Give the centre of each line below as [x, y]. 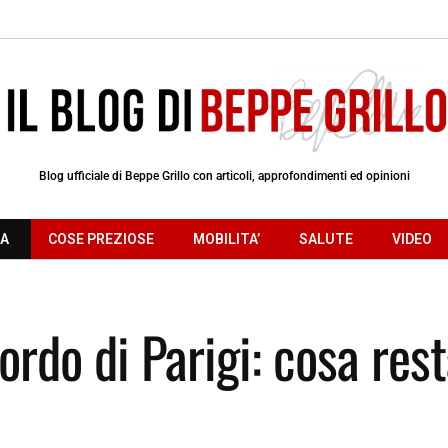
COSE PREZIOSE [101, 238]
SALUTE [326, 238]
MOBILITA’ [226, 238]
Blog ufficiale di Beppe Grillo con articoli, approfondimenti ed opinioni [224, 175]
